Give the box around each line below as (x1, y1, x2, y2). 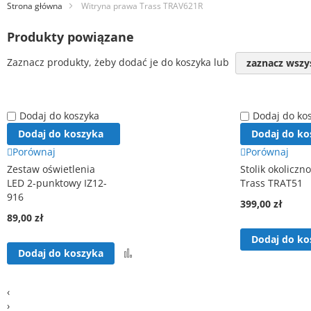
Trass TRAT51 (240, 176, 303, 190)
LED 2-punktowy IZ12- (7, 176, 107, 190)
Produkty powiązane (7, 28, 134, 46)
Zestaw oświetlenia (7, 162, 95, 176)
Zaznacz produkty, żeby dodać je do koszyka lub (7, 55, 232, 69)
